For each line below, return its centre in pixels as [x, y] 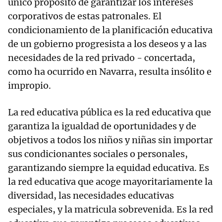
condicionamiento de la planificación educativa [110, 30]
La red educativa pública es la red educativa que [110, 112]
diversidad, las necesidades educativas [91, 196]
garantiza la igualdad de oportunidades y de [102, 126]
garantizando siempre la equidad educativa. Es [109, 168]
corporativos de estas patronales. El [85, 16]
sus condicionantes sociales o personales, [98, 154]
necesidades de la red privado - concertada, [102, 58]
